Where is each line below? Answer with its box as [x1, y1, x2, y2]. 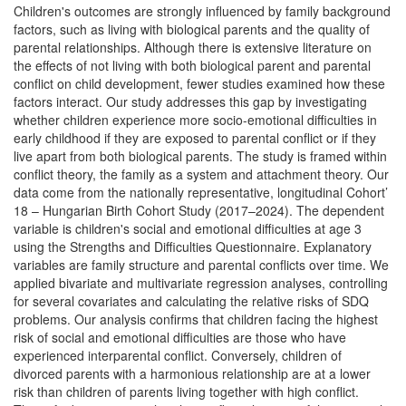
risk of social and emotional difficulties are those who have [14, 328, 346, 346]
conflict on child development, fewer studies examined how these [14, 74, 385, 92]
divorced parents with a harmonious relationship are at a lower [14, 364, 371, 382]
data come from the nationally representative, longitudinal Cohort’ [14, 183, 388, 201]
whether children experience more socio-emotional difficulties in [14, 111, 377, 129]
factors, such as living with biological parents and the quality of [14, 20, 370, 38]
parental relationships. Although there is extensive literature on [14, 38, 372, 56]
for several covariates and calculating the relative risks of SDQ [14, 292, 369, 310]
